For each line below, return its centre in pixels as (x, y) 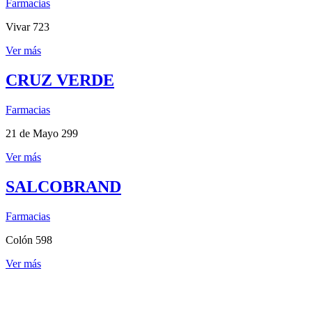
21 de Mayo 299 (42, 133)
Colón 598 (29, 240)
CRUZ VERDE (60, 80)
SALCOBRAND (63, 186)
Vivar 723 (28, 26)
